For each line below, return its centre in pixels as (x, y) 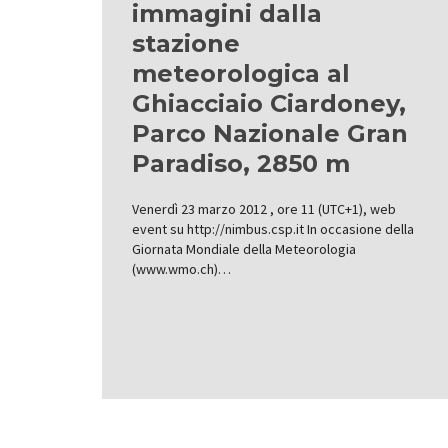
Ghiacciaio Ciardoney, (269, 103)
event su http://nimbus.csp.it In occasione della (273, 229)
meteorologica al (241, 73)
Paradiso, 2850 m (241, 163)
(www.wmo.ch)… (181, 269)
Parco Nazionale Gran (270, 133)
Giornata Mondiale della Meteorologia (244, 249)
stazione (186, 43)
